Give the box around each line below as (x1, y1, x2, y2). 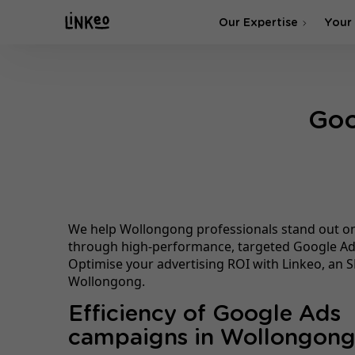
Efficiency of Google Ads (67, 303, 341, 326)
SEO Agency (236, 89, 307, 101)
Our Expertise (219, 17, 299, 29)
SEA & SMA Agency (236, 113, 346, 124)
